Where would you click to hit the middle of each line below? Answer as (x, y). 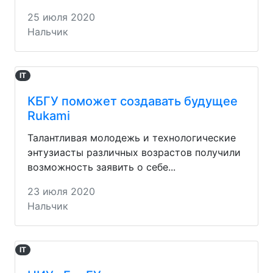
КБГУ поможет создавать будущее (133, 101)
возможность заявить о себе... (101, 167)
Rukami (49, 115)
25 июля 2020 (61, 17)
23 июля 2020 (61, 191)
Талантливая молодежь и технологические (132, 137)
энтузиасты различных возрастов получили (134, 152)
